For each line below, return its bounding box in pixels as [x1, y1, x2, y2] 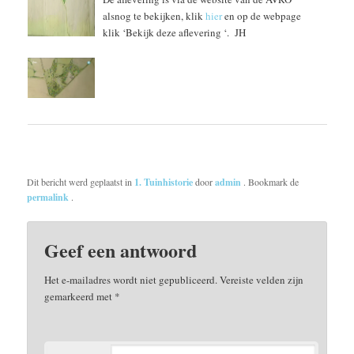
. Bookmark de [243, 175, 299, 188]
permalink [27, 190, 72, 204]
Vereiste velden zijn [217, 273, 304, 288]
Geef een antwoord [44, 236, 198, 265]
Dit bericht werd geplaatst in [27, 175, 135, 188]
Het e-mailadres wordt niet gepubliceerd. [44, 273, 218, 288]
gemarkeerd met [44, 289, 115, 304]
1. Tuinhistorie [134, 175, 194, 189]
